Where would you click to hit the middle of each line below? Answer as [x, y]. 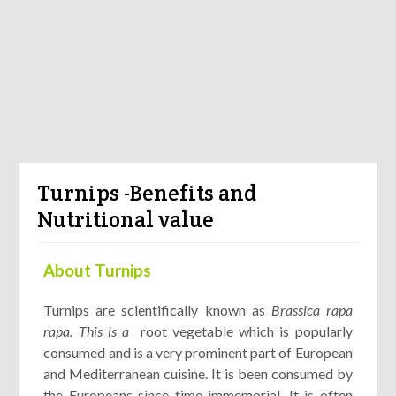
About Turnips [98, 270]
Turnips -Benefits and [147, 193]
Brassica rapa [312, 309]
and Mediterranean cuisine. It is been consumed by [198, 373]
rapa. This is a [89, 331]
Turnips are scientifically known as [157, 309]
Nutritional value [126, 219]
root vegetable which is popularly [244, 331]
